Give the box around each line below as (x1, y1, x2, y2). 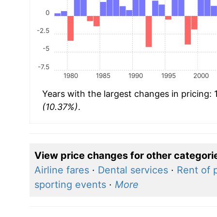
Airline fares (34, 164, 89, 176)
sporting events (34, 178, 106, 190)
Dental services (97, 164, 168, 176)
